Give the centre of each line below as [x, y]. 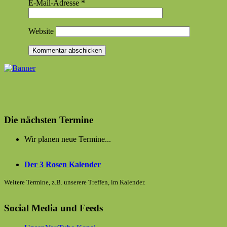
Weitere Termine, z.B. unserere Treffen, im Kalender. [75, 182]
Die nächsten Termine [49, 120]
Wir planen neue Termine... [68, 139]
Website [41, 31]
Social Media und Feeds [53, 208]
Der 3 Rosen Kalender [63, 165]
